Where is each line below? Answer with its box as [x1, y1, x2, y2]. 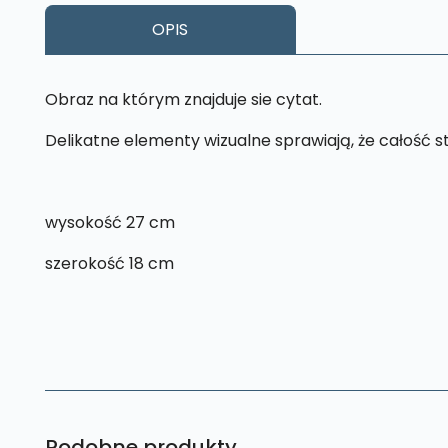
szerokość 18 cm [44, 252, 174, 276]
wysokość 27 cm [44, 211, 175, 235]
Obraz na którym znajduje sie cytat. [44, 88, 322, 112]
